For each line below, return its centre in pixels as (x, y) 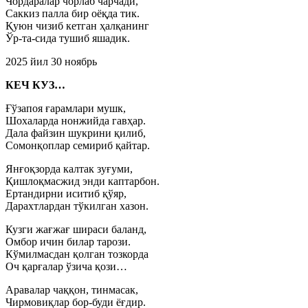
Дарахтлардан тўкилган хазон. (77, 206)
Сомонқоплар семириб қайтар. (78, 145)
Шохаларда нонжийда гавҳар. (76, 121)
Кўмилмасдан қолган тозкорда (77, 254)
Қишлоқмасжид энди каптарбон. (82, 181)
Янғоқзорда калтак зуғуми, (69, 169)
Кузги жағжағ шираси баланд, (76, 229)
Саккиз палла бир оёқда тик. (73, 13)
